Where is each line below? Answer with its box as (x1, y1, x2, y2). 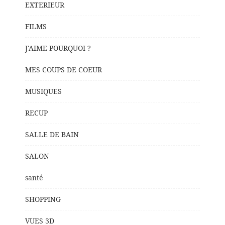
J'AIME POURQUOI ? (25, 43, 91, 53)
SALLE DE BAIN (25, 129, 79, 139)
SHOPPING (25, 194, 61, 204)
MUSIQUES (25, 86, 62, 96)
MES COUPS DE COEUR (25, 64, 102, 74)
